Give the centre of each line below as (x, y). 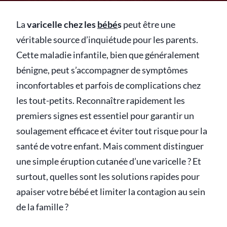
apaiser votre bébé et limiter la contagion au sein (111, 192)
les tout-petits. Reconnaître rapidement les (101, 101)
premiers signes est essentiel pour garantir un (105, 116)
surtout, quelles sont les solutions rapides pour (108, 177)
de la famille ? (42, 207)
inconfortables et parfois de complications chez (108, 85)
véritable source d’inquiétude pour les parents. (107, 40)
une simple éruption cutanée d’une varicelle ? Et (109, 161)
